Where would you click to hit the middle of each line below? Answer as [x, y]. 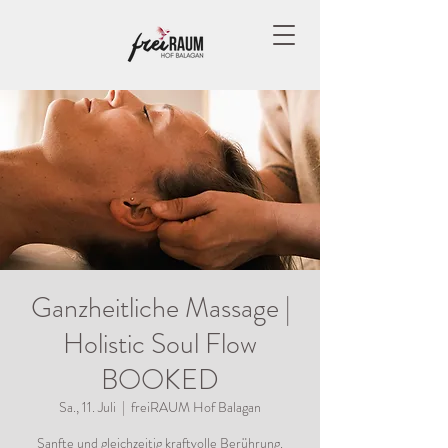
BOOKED [160, 380]
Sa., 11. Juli [87, 407]
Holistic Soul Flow [160, 344]
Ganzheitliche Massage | [160, 308]
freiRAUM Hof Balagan [196, 407]
